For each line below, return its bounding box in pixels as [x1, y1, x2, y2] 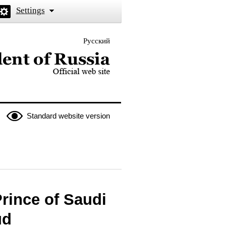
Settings [16, 6, 45, 15]
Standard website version [26, 111, 110, 120]
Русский [83, 37, 110, 45]
